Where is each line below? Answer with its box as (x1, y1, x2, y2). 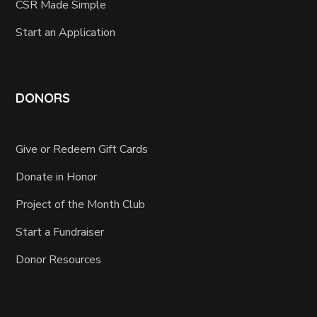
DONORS (16, 89, 71, 106)
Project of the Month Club (16, 196, 146, 212)
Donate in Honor (16, 168, 98, 185)
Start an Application (16, 24, 116, 40)
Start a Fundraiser (16, 224, 105, 240)
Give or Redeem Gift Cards (16, 141, 149, 157)
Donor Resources (16, 251, 102, 267)
